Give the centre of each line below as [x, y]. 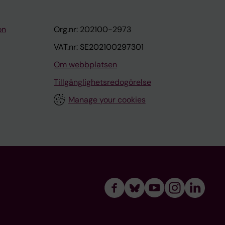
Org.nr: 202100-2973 [92, 29]
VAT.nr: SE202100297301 [99, 47]
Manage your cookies [107, 100]
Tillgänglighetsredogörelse [102, 82]
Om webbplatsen [85, 65]
